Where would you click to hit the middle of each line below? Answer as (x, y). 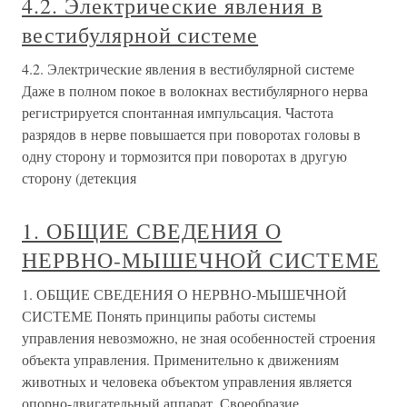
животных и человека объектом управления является (187, 381)
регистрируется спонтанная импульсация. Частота (178, 112)
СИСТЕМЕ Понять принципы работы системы (169, 316)
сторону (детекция (79, 178)
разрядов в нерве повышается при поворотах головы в (191, 134)
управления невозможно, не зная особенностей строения (199, 338)
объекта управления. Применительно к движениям (180, 359)
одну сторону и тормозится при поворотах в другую (184, 156)
